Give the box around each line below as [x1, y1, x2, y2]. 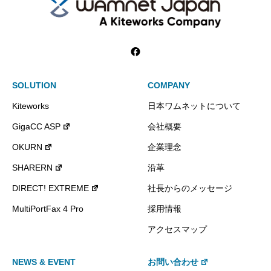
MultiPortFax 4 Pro [12, 203, 83, 214]
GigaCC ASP [12, 121, 60, 131]
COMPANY [148, 80, 190, 90]
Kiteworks [12, 100, 49, 111]
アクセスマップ [148, 224, 207, 234]
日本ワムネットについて [148, 100, 241, 111]
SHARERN [12, 162, 53, 172]
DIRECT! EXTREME [12, 183, 89, 193]
